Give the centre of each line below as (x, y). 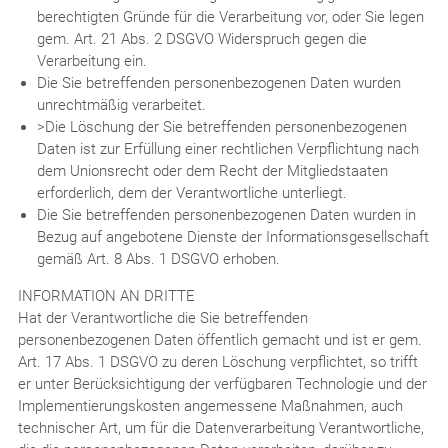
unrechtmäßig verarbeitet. (121, 104)
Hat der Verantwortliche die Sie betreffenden (162, 317)
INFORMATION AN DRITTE (106, 295)
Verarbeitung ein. (91, 60)
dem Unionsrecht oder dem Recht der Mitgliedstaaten (212, 170)
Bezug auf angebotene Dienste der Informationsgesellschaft (232, 236)
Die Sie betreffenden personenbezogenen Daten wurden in (226, 214)
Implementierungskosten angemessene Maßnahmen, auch (210, 405)
